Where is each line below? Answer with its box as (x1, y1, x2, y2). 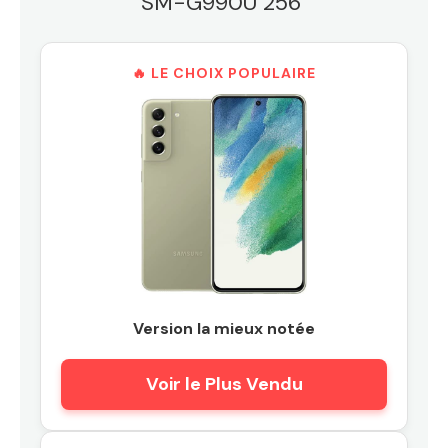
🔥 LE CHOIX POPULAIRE (132, 64, 316, 83)
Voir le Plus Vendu (145, 372, 303, 397)
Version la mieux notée (133, 318, 315, 340)
